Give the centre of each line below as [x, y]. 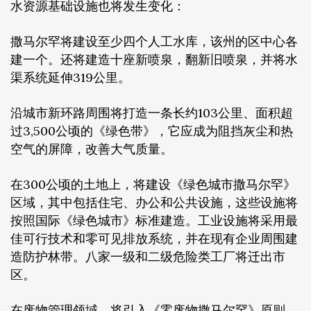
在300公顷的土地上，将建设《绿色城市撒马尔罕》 [153, 184]
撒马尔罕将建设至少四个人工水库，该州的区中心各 [154, 41]
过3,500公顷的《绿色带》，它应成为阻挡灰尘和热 [152, 131]
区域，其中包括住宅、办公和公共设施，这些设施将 [154, 202]
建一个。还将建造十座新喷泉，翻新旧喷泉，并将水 [154, 59]
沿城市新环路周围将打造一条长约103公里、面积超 [152, 112]
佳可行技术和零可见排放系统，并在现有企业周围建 [154, 238]
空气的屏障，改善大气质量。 [92, 149]
